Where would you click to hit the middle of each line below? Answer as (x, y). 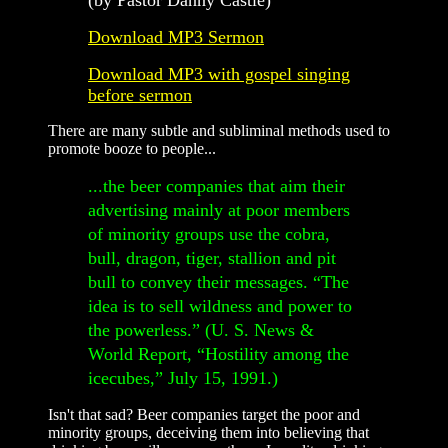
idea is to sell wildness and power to (220, 305)
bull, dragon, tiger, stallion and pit (212, 257)
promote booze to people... (132, 148)
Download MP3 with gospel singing (219, 73)
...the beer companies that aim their (216, 185)
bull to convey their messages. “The (218, 281)
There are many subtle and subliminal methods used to (219, 130)
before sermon (140, 94)
